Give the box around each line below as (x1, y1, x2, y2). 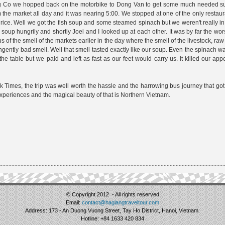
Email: (66, 199, 82, 205)
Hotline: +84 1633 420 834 (81, 215, 144, 221)
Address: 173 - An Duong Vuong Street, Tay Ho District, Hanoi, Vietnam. (25, 207, 200, 213)
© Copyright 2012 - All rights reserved (66, 191, 159, 197)
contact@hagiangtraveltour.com (82, 199, 159, 205)
